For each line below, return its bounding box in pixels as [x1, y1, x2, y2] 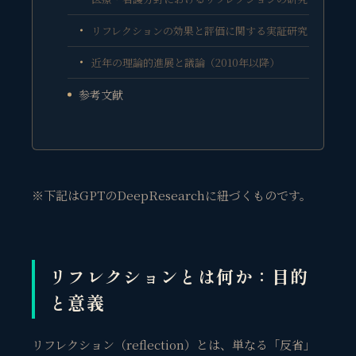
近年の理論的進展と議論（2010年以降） [91, 54, 280, 70]
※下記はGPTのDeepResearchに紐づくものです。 [32, 186, 311, 203]
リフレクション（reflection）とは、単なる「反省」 [32, 335, 315, 353]
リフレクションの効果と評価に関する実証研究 [91, 22, 308, 38]
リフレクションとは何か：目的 [49, 262, 309, 288]
